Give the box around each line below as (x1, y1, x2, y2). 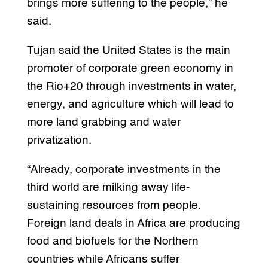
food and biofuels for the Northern (26, 235, 199, 247)
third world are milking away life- (26, 181, 190, 193)
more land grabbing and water (26, 116, 181, 128)
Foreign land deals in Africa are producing (26, 217, 240, 229)
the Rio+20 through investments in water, (26, 80, 236, 92)
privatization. (26, 134, 92, 146)
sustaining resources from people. (26, 199, 201, 211)
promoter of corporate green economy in (26, 62, 233, 74)
